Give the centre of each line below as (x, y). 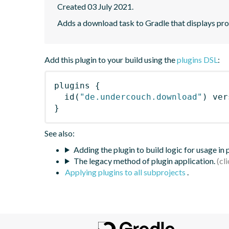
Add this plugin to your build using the (111, 59)
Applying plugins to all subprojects (126, 172)
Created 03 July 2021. (95, 6)
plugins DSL (197, 59)
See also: (60, 133)
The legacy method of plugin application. (144, 161)
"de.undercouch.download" (141, 97)
